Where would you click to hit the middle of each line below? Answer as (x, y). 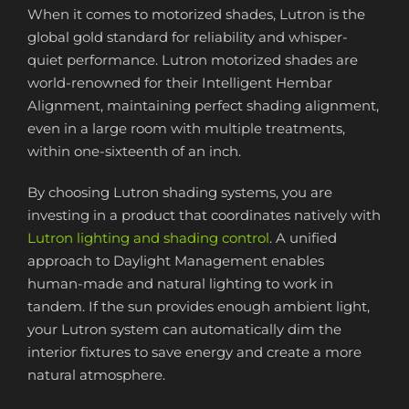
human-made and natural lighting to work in (180, 283)
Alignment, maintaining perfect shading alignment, (203, 105)
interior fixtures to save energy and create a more (194, 352)
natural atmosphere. (96, 375)
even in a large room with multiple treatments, (186, 128)
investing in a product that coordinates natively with (204, 215)
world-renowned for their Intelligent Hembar (180, 83)
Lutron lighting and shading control (148, 238)
